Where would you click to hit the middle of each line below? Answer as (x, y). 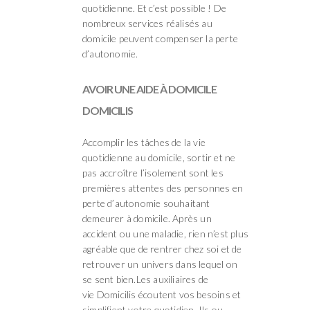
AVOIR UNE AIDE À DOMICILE (149, 89)
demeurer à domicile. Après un (147, 218)
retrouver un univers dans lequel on (160, 264)
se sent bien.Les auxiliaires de (146, 279)
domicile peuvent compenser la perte (160, 38)
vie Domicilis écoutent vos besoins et (162, 294)
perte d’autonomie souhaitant (146, 203)
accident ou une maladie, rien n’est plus (165, 233)
